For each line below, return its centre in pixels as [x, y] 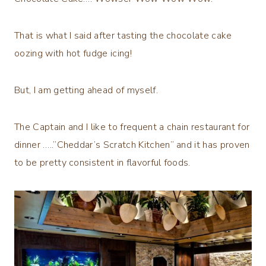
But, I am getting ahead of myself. [86, 90]
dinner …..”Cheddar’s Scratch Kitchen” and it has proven [132, 145]
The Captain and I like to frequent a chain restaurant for [132, 127]
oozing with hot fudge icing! [73, 53]
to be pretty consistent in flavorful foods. [102, 162]
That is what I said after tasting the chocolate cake [123, 35]
